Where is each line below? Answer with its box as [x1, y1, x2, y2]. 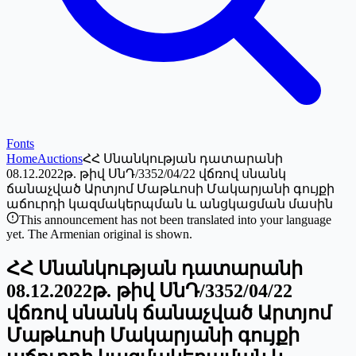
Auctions [37, 152, 83, 165]
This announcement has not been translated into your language [19, 213, 331, 226]
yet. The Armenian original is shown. [6, 227, 192, 241]
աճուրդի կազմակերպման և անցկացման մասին [6, 197, 333, 211]
